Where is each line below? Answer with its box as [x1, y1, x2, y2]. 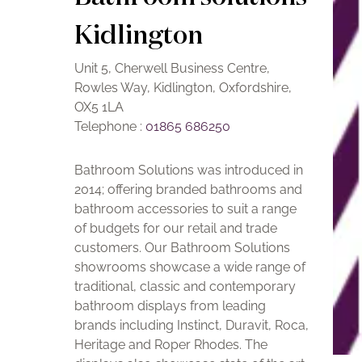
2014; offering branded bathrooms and [74, 182, 302, 197]
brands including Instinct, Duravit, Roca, [74, 318, 309, 333]
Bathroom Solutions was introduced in [74, 162, 303, 178]
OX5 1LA [74, 99, 124, 115]
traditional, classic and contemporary [74, 279, 296, 294]
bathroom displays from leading [74, 298, 266, 314]
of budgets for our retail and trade [74, 221, 277, 236]
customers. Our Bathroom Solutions [74, 240, 290, 255]
